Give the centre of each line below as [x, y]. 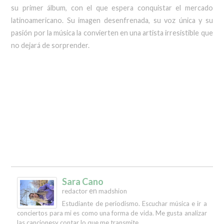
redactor [75, 191]
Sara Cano [83, 181]
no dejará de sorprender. [50, 45]
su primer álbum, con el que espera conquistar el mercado [112, 8]
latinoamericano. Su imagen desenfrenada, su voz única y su [112, 20]
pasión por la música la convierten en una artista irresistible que [112, 33]
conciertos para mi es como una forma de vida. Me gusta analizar [112, 213]
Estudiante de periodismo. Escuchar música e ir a [134, 203]
